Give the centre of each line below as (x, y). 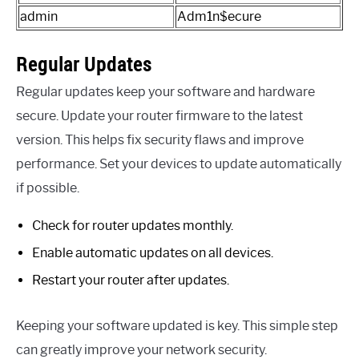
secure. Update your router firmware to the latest (159, 115)
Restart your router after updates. (131, 280)
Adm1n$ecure (219, 16)
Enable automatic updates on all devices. (153, 252)
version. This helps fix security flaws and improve (160, 139)
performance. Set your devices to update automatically (179, 163)
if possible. (48, 188)
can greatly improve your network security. (141, 349)
